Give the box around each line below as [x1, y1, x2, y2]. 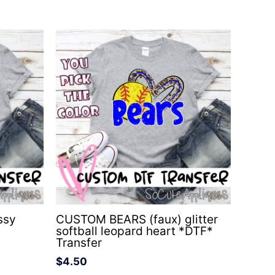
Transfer [56, 236, 102, 250]
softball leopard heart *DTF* [56, 224, 213, 239]
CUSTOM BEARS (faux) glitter [56, 212, 218, 227]
